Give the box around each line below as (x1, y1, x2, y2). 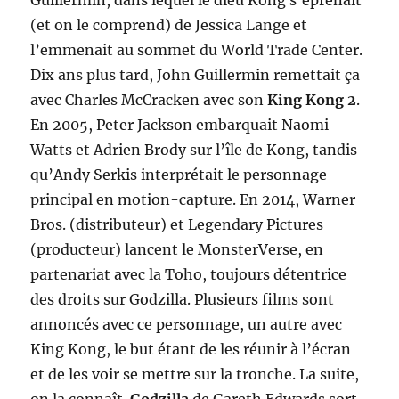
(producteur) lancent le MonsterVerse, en (30, 240, 324, 259)
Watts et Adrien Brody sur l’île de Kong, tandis (30, 141, 358, 159)
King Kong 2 (267, 91, 357, 110)
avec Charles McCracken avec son (30, 91, 268, 110)
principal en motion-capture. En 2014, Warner (30, 191, 356, 209)
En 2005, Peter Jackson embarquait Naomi (30, 116, 330, 134)
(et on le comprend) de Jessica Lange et (30, 16, 308, 35)
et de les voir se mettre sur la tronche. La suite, (30, 365, 360, 384)
